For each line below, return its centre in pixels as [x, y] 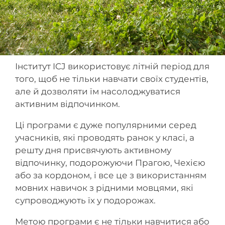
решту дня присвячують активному [93, 150]
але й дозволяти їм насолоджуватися [98, 91]
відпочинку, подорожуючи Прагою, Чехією [110, 163]
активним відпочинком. [68, 104]
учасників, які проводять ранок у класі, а [105, 138]
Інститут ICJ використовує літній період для [112, 66]
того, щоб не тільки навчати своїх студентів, [112, 79]
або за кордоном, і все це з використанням [111, 175]
